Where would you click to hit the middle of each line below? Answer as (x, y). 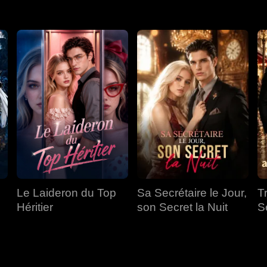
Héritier (35, 207)
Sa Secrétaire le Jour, (192, 193)
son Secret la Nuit (182, 207)
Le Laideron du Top (66, 193)
